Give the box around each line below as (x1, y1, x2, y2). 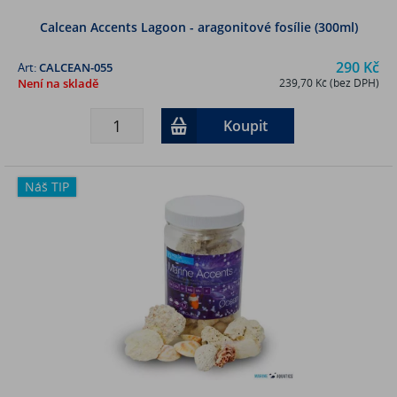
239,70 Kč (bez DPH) (279, 74, 379, 90)
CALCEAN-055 (39, 58, 113, 75)
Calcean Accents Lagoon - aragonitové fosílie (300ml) (39, 18, 358, 35)
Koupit (222, 115, 268, 136)
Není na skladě (18, 74, 98, 91)
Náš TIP (25, 177, 69, 195)
